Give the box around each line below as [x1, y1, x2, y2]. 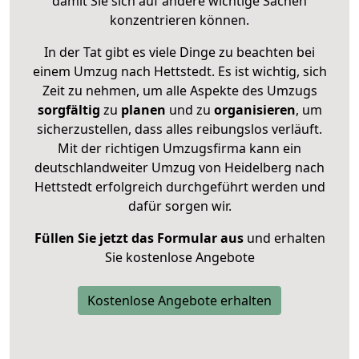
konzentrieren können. [110, 10, 249, 29]
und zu [165, 100, 211, 119]
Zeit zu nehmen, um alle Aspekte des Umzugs [42, 81, 317, 99]
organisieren [210, 100, 296, 119]
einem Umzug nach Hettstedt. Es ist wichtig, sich [32, 62, 327, 80]
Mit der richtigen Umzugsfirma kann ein [58, 139, 301, 157]
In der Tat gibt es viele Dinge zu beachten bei [44, 42, 315, 61]
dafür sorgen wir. [127, 196, 232, 215]
